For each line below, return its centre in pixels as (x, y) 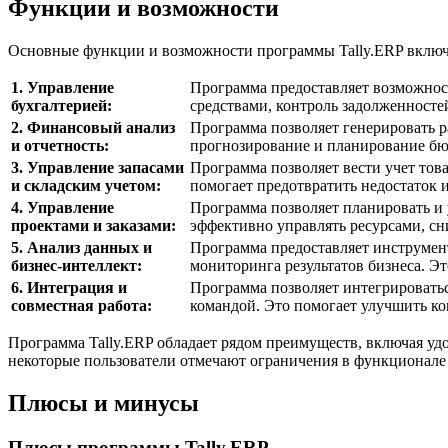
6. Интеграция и (69, 288)
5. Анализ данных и (81, 248)
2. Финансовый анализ (93, 128)
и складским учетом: (86, 186)
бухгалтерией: (61, 106)
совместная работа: (81, 306)
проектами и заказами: (93, 226)
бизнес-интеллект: (76, 266)
